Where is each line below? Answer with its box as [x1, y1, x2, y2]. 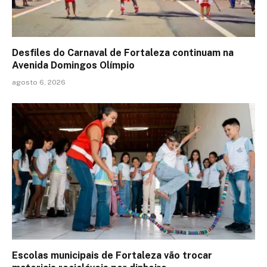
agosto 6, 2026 [12, 77, 66, 86]
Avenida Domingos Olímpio [12, 59, 135, 71]
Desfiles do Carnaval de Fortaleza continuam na [12, 46, 234, 58]
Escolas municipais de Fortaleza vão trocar [12, 250, 212, 262]
